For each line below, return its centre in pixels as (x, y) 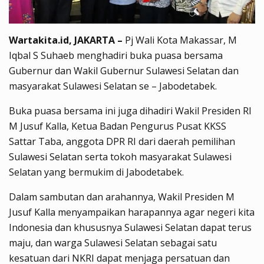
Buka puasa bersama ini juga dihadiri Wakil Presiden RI (130, 110)
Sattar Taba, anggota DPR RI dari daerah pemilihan (122, 141)
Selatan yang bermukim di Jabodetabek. (96, 172)
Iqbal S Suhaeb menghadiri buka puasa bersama (116, 55)
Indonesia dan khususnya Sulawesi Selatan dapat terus (130, 227)
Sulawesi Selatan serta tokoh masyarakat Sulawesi (120, 156)
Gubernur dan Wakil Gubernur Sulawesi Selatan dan (124, 70)
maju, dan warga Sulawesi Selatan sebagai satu (113, 242)
